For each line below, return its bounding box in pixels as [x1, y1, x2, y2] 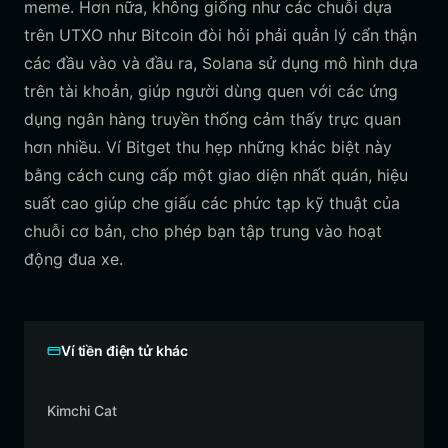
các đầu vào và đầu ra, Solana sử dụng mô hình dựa [24, 53, 418, 73]
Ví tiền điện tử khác [61, 342, 189, 359]
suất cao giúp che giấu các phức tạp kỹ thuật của [24, 193, 400, 213]
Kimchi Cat [47, 402, 117, 419]
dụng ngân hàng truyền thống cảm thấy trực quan [24, 109, 401, 129]
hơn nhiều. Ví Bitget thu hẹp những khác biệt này [24, 137, 392, 157]
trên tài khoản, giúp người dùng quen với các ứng [24, 81, 398, 101]
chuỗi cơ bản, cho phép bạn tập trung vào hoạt [24, 221, 382, 241]
